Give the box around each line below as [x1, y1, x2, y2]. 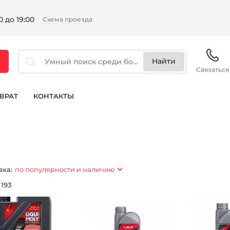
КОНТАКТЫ [33, 92, 74, 101]
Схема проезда [42, 15, 92, 23]
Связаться [196, 66, 229, 73]
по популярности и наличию [14, 165, 114, 174]
